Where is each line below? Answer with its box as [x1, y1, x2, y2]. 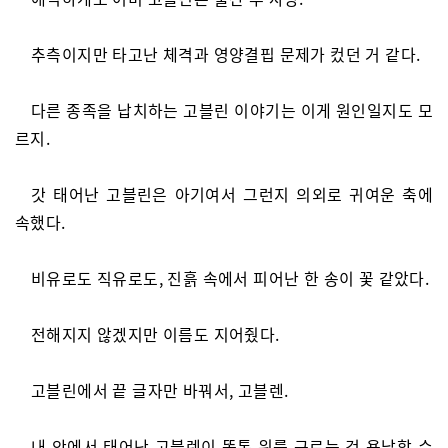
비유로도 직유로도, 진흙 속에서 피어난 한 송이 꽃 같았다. [31, 266, 430, 290]
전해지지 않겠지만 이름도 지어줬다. [31, 322, 280, 346]
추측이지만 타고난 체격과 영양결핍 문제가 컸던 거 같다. [31, 42, 421, 66]
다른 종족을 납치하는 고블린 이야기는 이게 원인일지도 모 [31, 98, 433, 122]
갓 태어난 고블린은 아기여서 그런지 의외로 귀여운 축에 [31, 182, 433, 206]
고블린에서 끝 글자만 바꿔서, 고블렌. [31, 378, 289, 402]
